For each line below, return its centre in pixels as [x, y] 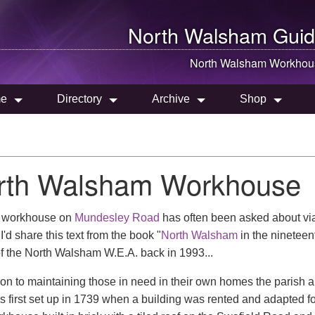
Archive [171, 99]
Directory [79, 99]
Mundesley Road [117, 218]
